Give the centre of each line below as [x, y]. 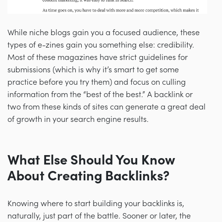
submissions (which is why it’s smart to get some [93, 70]
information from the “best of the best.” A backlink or [100, 94]
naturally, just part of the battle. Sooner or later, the [99, 216]
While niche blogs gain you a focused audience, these [104, 32]
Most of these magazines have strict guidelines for [98, 57]
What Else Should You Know [91, 160]
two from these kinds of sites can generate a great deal [107, 107]
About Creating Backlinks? [88, 176]
